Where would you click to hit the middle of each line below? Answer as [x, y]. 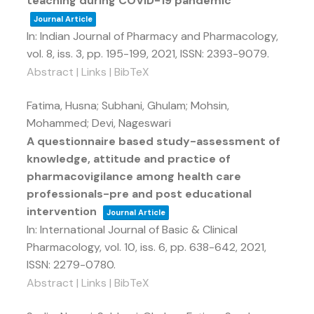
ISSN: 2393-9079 [224, 54]
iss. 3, [72, 54]
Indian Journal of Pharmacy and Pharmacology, [159, 36]
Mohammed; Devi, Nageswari [99, 123]
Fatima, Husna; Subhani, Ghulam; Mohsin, [128, 105]
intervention [62, 211]
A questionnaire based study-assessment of [153, 141]
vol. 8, [42, 54]
